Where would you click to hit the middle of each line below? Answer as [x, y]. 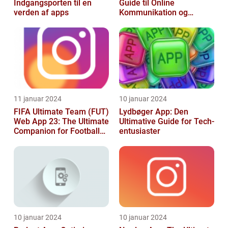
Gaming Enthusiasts [50, 141]
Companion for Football [57, 131]
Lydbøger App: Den [154, 112]
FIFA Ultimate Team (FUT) [61, 112]
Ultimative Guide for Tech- [167, 122]
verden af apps [41, 13]
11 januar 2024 [38, 99]
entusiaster [140, 131]
